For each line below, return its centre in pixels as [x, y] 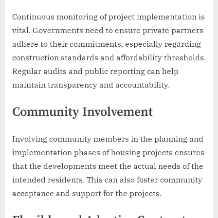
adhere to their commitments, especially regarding [107, 44]
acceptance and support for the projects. [87, 193]
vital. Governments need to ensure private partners [108, 30]
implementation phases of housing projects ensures [108, 152]
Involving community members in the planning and [108, 138]
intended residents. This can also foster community [107, 179]
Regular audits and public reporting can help [95, 71]
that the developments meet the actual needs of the [108, 166]
